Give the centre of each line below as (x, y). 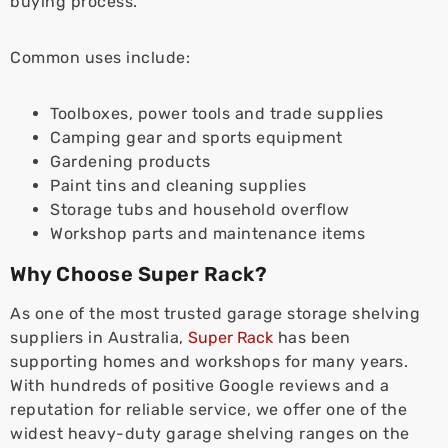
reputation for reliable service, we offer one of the (208, 409)
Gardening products (130, 161)
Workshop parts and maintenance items (207, 233)
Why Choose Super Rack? (138, 274)
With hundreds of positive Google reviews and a (199, 385)
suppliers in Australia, (99, 337)
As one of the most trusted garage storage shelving (215, 313)
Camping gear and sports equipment (196, 137)
